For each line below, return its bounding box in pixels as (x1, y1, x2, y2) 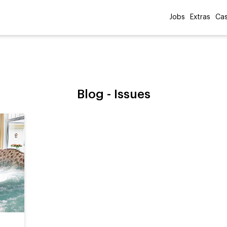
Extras (190, 14, 210, 21)
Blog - (77, 88, 114, 100)
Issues (113, 88, 150, 100)
